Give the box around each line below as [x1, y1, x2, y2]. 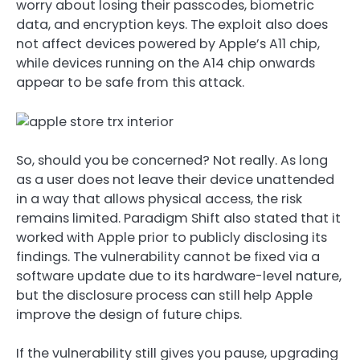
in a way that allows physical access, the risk [16, 189, 302, 208]
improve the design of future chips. [16, 305, 242, 324]
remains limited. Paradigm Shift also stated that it [16, 208, 341, 227]
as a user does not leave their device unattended [16, 170, 334, 189]
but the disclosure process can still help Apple [16, 285, 313, 305]
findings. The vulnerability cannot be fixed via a [16, 247, 320, 266]
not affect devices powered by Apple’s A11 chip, [16, 35, 320, 54]
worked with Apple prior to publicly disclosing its [16, 227, 327, 247]
